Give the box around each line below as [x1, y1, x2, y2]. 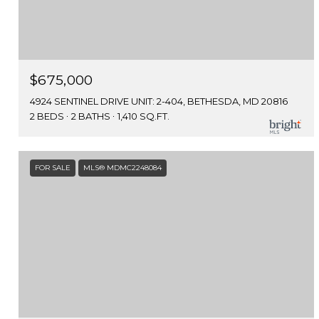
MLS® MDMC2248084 [83, 163, 162, 173]
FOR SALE [35, 163, 70, 173]
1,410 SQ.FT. [117, 110, 169, 122]
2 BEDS [30, 110, 64, 122]
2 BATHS [71, 110, 110, 122]
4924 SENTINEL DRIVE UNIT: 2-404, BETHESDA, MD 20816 [30, 95, 288, 108]
